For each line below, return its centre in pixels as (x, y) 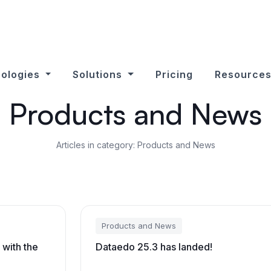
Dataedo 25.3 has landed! (154, 247)
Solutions (99, 74)
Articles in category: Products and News (135, 145)
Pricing (175, 74)
